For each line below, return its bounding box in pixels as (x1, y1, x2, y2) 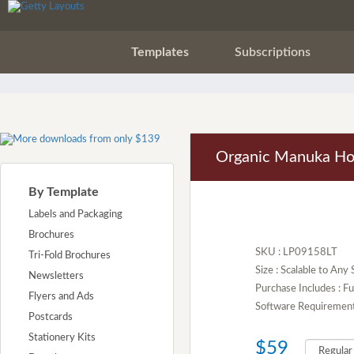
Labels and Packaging (28, 209, 122, 220)
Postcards (28, 312, 73, 323)
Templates (131, 46, 189, 58)
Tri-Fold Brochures (28, 250, 111, 262)
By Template (28, 186, 99, 199)
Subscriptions (234, 46, 311, 58)
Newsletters (28, 271, 84, 282)
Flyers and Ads (28, 292, 94, 303)
